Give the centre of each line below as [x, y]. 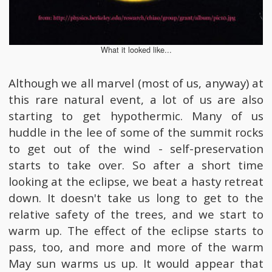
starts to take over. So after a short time [136, 165]
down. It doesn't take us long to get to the [136, 198]
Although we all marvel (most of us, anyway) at [136, 83]
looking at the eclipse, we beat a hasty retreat [136, 181]
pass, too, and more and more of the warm [136, 247]
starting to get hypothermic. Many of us [136, 116]
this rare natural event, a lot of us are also [136, 99]
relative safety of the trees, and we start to [136, 214]
